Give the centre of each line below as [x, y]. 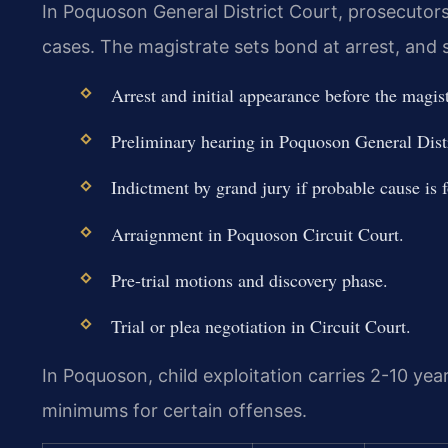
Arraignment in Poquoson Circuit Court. [257, 233]
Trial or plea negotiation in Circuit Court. [260, 326]
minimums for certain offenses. [174, 411]
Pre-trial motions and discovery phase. [249, 279]
